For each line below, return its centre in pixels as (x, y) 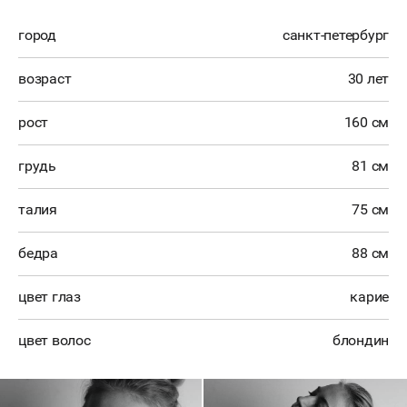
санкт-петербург (335, 35)
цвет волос (55, 340)
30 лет (368, 79)
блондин (360, 340)
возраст (45, 79)
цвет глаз (50, 297)
